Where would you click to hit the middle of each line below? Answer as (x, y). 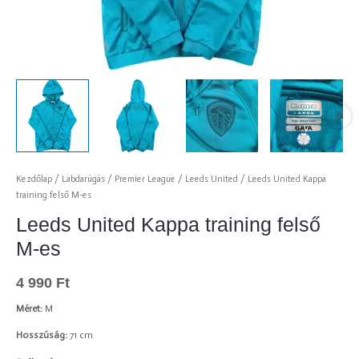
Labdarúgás (83, 179)
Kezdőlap (34, 179)
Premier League (145, 179)
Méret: (29, 308)
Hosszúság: (43, 335)
